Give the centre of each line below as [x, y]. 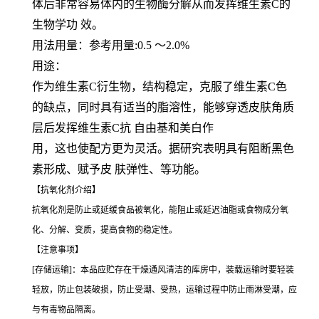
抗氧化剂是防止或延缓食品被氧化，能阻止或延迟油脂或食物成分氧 [160, 210]
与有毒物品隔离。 [66, 309]
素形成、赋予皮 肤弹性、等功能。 [119, 169]
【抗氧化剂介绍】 [66, 190]
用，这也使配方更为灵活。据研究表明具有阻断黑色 [163, 148]
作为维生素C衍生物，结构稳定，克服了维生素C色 [159, 86]
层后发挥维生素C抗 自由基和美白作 [123, 127]
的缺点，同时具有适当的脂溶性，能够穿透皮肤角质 [163, 107]
